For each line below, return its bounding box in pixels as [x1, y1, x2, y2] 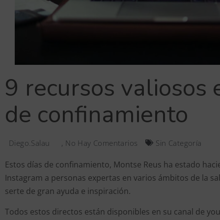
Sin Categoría [156, 137, 202, 148]
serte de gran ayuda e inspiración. [5, 185, 131, 196]
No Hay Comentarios [63, 137, 138, 148]
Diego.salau [9, 137, 50, 148]
